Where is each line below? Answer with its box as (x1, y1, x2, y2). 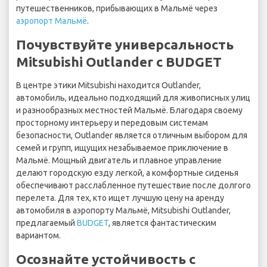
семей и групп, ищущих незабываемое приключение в (16, 143, 228, 153)
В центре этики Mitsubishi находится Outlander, (16, 80, 201, 91)
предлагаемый (16, 218, 77, 228)
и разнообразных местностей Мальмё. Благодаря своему (16, 105, 243, 116)
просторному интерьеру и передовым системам (16, 118, 208, 128)
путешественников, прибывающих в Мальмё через (16, 4, 218, 14)
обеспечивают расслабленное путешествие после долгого (16, 181, 251, 191)
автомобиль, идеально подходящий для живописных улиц (16, 93, 250, 103)
